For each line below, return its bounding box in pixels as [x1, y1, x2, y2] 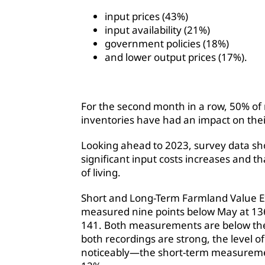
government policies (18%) [105, 37, 229, 51]
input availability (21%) [105, 23, 210, 37]
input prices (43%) [105, 9, 188, 24]
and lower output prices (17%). [105, 50, 247, 64]
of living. [81, 166, 121, 180]
